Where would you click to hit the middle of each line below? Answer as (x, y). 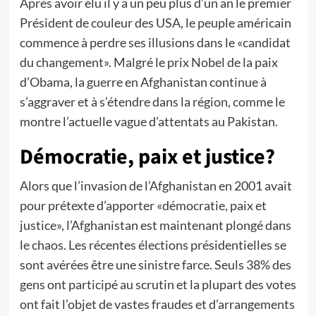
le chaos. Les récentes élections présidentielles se (153, 245)
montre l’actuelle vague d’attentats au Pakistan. (148, 121)
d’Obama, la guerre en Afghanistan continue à (143, 82)
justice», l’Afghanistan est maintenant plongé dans (155, 225)
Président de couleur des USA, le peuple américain (155, 23)
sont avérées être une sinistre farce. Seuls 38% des (155, 265)
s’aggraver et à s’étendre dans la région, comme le (152, 102)
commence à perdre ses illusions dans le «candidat (155, 42)
